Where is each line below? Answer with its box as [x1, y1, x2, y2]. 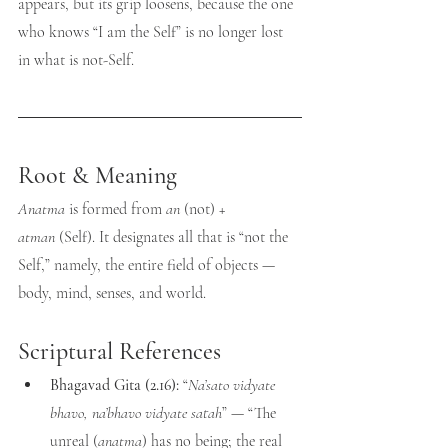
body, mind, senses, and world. [18, 283, 206, 303]
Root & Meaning [18, 161, 177, 190]
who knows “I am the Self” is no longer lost [18, 22, 287, 42]
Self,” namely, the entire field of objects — [18, 255, 279, 275]
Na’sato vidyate [188, 375, 279, 395]
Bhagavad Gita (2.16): [50, 375, 179, 395]
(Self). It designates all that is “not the [55, 227, 292, 247]
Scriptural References [18, 337, 221, 366]
